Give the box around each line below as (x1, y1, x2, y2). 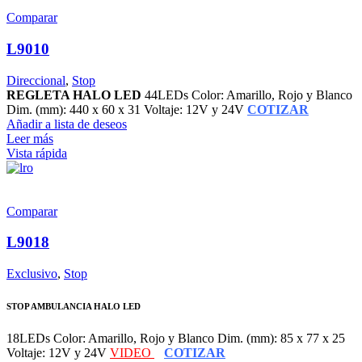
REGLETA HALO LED (6, 87, 145, 102)
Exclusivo (6, 267, 57, 281)
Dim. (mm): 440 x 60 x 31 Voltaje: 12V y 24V (6, 102, 247, 116)
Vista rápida (6, 145, 67, 160)
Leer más (6, 131, 53, 145)
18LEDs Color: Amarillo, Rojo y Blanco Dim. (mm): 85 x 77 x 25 (6, 330, 345, 345)
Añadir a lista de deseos (6, 116, 127, 131)
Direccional (6, 73, 65, 87)
